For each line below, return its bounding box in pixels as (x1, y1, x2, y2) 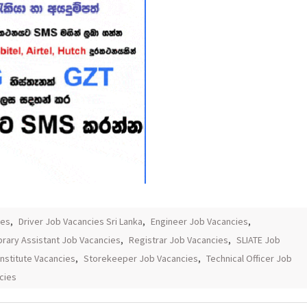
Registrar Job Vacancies (129, 234, 228, 247)
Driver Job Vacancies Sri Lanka (19, 215, 143, 228)
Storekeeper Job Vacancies (84, 252, 198, 265)
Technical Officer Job (206, 252, 292, 265)
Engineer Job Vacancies (151, 215, 248, 228)
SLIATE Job (236, 234, 280, 247)
